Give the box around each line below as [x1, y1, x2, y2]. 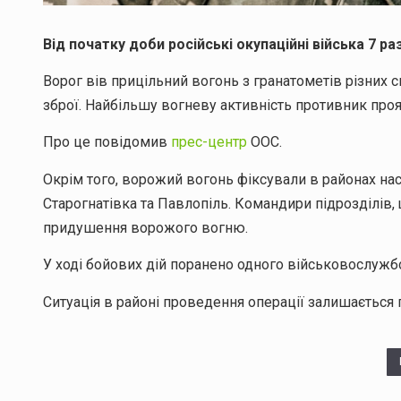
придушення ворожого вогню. [43, 218, 248, 236]
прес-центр [171, 133, 247, 151]
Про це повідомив [43, 133, 171, 151]
